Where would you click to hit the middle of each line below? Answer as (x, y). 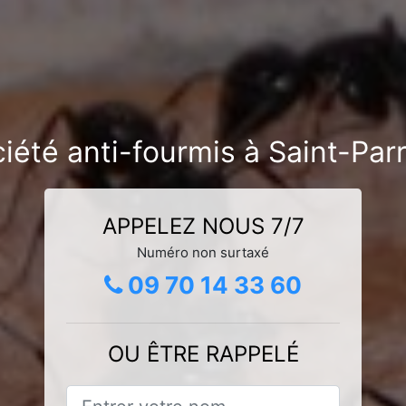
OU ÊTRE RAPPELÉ (203, 353)
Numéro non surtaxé (203, 252)
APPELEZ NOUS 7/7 (203, 226)
